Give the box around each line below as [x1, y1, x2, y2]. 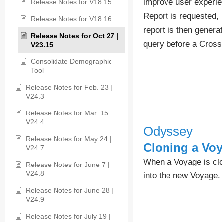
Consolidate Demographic [31, 57, 112, 66]
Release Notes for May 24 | [26, 135, 111, 143]
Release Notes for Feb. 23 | [26, 83, 112, 92]
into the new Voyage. [143, 171, 220, 181]
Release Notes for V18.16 [31, 15, 111, 23]
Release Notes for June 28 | [26, 186, 113, 195]
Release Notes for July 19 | [26, 212, 111, 221]
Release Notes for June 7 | [26, 161, 110, 169]
